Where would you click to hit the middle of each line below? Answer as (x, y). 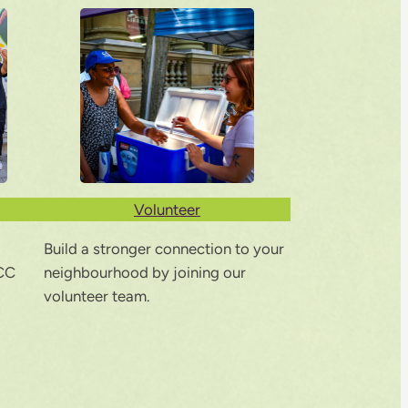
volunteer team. (96, 296)
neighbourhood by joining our (144, 273)
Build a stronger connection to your (163, 249)
